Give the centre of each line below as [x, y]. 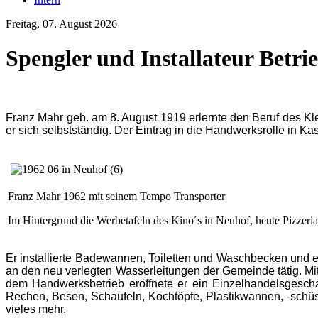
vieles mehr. [36, 309]
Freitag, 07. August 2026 [61, 24]
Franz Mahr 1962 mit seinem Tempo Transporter [116, 196]
